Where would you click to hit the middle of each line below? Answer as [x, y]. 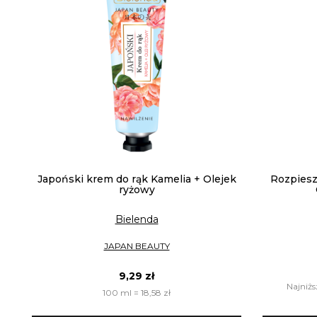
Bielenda [137, 220]
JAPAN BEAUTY [137, 246]
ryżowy [137, 190]
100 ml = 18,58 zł [137, 292]
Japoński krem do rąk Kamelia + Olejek [137, 179]
